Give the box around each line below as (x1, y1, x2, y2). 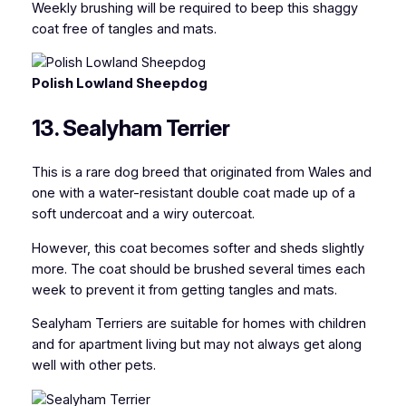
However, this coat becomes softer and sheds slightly (31, 239, 364, 256)
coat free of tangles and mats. (31, 20, 217, 37)
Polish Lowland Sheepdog (31, 75, 208, 92)
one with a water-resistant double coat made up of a (31, 185, 355, 202)
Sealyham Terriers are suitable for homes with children (31, 315, 366, 333)
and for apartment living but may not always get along (31, 336, 362, 353)
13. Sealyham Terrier (31, 115, 230, 142)
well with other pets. (31, 357, 156, 374)
